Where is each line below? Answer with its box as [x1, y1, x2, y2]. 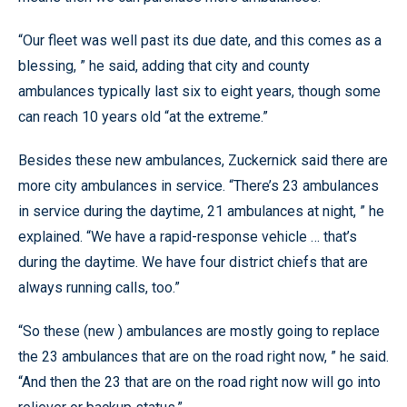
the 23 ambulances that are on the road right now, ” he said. [18, 347, 389, 365]
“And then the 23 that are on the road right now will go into [18, 372, 381, 391]
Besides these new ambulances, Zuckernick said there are [18, 151, 388, 169]
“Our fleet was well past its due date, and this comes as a [18, 31, 382, 49]
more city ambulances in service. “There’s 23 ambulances [18, 176, 379, 194]
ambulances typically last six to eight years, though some [18, 82, 381, 100]
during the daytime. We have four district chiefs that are [18, 253, 368, 271]
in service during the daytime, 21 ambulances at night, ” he [18, 202, 384, 220]
